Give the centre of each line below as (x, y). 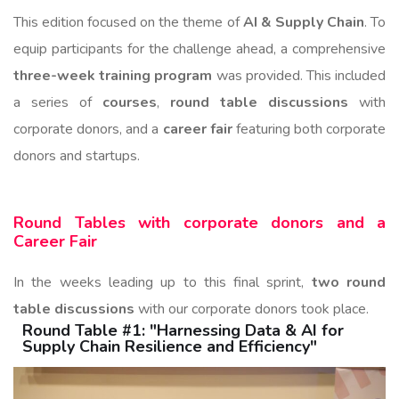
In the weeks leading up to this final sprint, (163, 282)
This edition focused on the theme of (128, 22)
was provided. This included (299, 75)
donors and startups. (82, 155)
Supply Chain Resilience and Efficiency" (170, 346)
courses (130, 102)
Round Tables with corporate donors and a (199, 222)
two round (349, 282)
